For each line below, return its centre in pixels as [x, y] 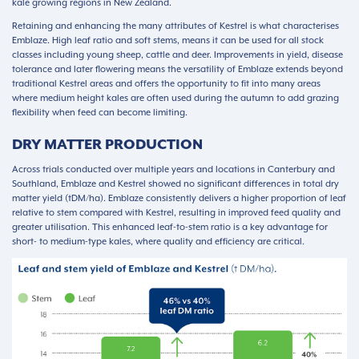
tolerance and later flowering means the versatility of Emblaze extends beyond [177, 69]
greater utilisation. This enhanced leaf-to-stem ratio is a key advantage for [170, 227]
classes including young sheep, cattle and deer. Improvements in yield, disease [177, 55]
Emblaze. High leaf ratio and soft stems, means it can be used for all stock [168, 40]
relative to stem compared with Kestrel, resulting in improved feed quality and [176, 213]
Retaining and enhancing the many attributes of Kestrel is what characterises [175, 26]
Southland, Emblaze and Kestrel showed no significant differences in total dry [175, 184]
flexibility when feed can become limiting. [100, 113]
